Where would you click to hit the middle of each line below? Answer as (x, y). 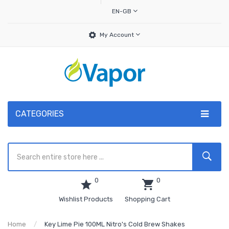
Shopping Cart (147, 199)
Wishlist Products (86, 199)
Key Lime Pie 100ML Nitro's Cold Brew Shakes (115, 224)
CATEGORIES (40, 114)
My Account (118, 35)
